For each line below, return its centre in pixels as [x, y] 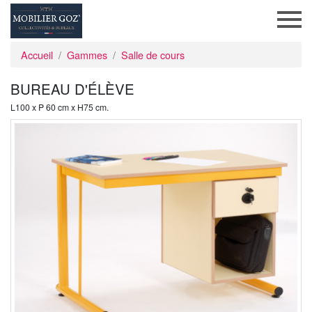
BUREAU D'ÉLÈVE [72, 89]
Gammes [87, 55]
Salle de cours [153, 55]
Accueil [37, 55]
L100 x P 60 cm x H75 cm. [60, 107]
